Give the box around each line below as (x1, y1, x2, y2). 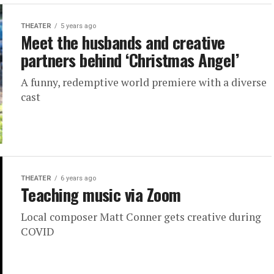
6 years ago (61, 174, 96, 182)
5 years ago (61, 22, 96, 30)
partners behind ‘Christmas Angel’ (21, 48, 239, 72)
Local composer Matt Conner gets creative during (21, 210, 261, 224)
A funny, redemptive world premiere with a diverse (21, 75, 267, 89)
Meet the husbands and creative (21, 30, 225, 54)
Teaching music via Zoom (21, 182, 181, 207)
